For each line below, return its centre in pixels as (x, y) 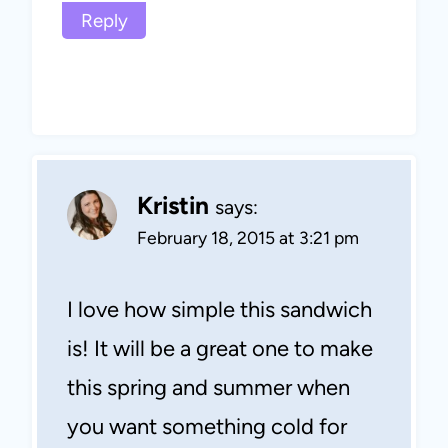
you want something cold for (207, 427)
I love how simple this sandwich (219, 310)
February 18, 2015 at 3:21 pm (248, 237)
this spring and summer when (208, 388)
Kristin (173, 205)
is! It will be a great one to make (220, 349)
